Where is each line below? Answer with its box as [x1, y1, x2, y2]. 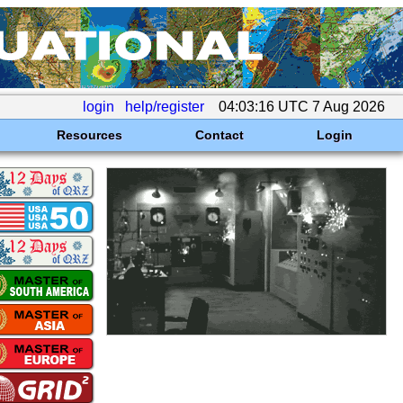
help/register [125, 99, 204, 114]
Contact [194, 128, 244, 142]
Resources [56, 128, 122, 142]
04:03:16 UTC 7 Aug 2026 [215, 99, 389, 114]
